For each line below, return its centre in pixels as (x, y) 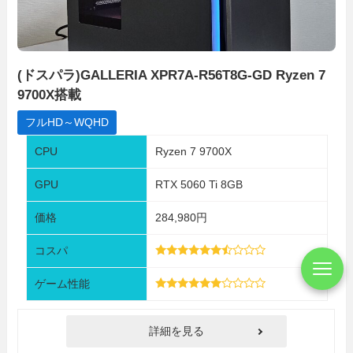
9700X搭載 (50, 95)
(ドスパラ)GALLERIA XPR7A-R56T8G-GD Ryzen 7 (172, 75)
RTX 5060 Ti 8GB (199, 185)
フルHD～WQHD (67, 123)
